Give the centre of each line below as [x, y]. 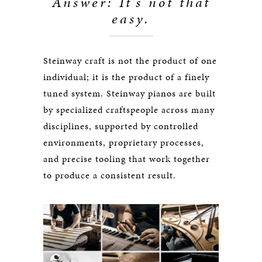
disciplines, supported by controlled [121, 126]
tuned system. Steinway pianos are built [130, 93]
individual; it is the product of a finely [126, 77]
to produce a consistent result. [110, 175]
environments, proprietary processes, [124, 142]
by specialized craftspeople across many [129, 110]
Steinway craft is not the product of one [130, 61]
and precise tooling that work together [127, 159]
